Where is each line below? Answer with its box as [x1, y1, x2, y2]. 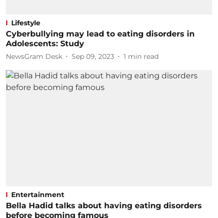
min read [128, 52, 159, 61]
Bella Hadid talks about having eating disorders [6, 200, 202, 210]
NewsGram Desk [6, 52, 62, 61]
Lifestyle [11, 18, 40, 27]
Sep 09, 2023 [72, 52, 114, 61]
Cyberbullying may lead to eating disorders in [6, 29, 195, 38]
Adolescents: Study [6, 39, 84, 48]
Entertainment [11, 190, 64, 199]
